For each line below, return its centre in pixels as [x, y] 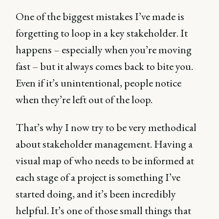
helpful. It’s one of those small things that [103, 210]
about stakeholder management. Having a [104, 144]
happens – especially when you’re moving [104, 50]
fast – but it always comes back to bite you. [104, 66]
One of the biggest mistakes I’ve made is [100, 16]
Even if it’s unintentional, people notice [99, 83]
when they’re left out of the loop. [84, 99]
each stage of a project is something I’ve [98, 177]
